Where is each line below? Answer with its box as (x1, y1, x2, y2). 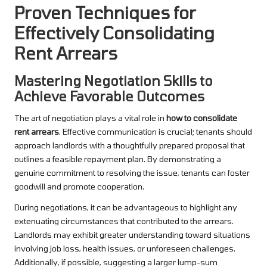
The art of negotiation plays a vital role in (14, 112, 166, 123)
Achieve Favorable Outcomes (14, 88, 204, 104)
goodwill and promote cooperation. (14, 181, 144, 191)
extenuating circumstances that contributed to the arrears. (14, 215, 234, 226)
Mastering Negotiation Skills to (14, 72, 213, 88)
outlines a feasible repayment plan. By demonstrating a (14, 153, 221, 164)
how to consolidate (166, 112, 237, 123)
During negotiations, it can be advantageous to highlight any (14, 201, 237, 212)
